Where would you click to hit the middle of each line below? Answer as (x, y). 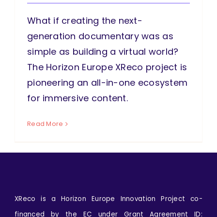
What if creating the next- (85, 21)
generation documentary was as (100, 36)
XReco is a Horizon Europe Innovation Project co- (108, 199)
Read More (45, 124)
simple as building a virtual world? (103, 52)
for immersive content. (77, 98)
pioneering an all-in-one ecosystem (108, 83)
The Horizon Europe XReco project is (107, 67)
